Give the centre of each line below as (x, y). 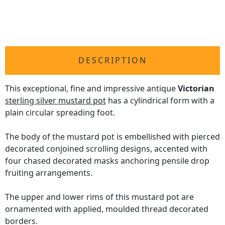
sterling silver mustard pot (55, 101)
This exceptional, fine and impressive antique (91, 89)
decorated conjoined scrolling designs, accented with (106, 149)
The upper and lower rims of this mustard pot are (99, 197)
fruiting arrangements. (49, 173)
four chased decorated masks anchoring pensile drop (107, 161)
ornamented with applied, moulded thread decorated (107, 209)
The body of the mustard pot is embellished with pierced (113, 137)
